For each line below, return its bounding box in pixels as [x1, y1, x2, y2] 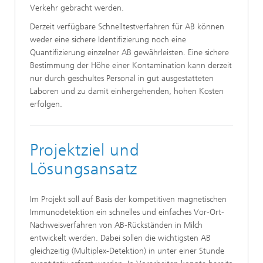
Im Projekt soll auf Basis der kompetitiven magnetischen [30, 194, 227, 204]
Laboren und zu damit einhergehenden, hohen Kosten [30, 86, 224, 96]
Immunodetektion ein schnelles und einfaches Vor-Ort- [30, 207, 224, 217]
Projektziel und [30, 140, 140, 160]
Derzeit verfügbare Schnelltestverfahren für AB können [30, 22, 224, 32]
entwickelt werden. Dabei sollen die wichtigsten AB [30, 233, 211, 243]
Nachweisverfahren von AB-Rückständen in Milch [30, 220, 203, 230]
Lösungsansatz [30, 159, 138, 178]
